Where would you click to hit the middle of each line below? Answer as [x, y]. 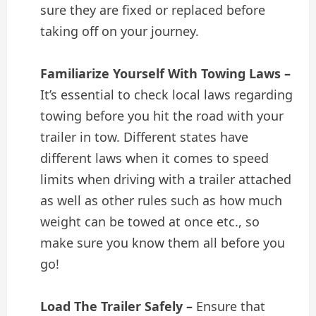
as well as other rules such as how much [161, 200]
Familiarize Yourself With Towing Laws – [165, 73]
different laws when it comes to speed [154, 158]
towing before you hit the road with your [162, 115]
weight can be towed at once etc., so [150, 221]
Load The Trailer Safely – [118, 306]
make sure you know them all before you [163, 242]
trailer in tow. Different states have [144, 136]
